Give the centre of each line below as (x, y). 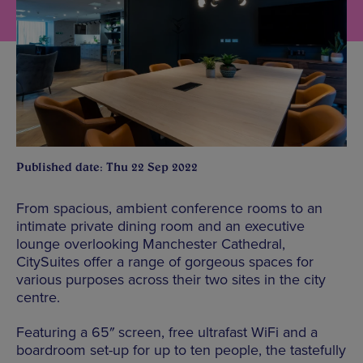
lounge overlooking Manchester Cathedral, (151, 243)
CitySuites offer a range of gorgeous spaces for (165, 261)
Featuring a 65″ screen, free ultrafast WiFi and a (167, 332)
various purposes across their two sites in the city (171, 279)
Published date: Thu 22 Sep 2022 (107, 167)
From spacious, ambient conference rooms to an (169, 208)
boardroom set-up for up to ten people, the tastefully (181, 350)
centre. (38, 297)
